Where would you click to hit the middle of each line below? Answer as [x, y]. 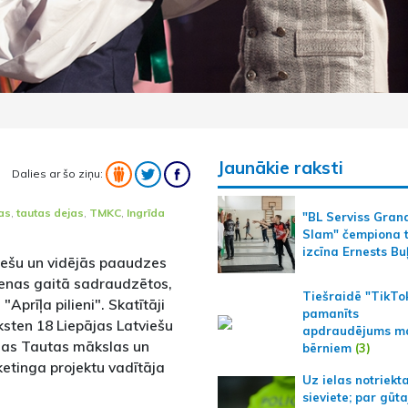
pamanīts [330, 313]
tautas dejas [50, 213]
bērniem [326, 348]
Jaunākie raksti [280, 168]
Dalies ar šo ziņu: [58, 173]
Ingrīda [146, 213]
